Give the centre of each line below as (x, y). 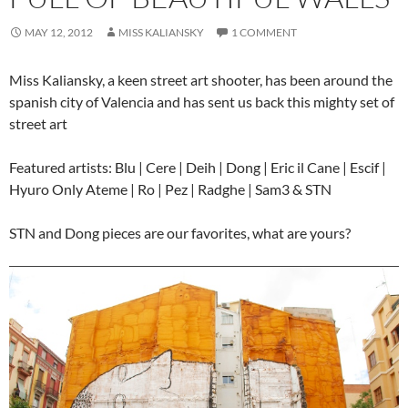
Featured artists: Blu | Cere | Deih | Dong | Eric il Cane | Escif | (198, 168)
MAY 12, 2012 (59, 33)
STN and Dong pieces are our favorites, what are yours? (180, 233)
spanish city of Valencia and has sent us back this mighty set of (202, 102)
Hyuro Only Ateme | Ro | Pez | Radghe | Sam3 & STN (170, 189)
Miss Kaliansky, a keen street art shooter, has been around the (201, 80)
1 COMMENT (264, 33)
